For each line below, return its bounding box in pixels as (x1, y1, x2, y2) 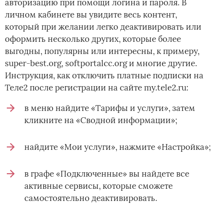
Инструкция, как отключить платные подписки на (5, 70, 203, 81)
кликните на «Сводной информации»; (24, 115, 177, 126)
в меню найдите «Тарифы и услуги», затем (24, 103, 195, 114)
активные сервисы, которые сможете (24, 181, 173, 192)
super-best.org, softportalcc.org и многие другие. (5, 58, 197, 69)
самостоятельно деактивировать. (24, 193, 157, 204)
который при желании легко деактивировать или (5, 21, 201, 33)
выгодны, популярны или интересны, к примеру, (5, 46, 200, 57)
